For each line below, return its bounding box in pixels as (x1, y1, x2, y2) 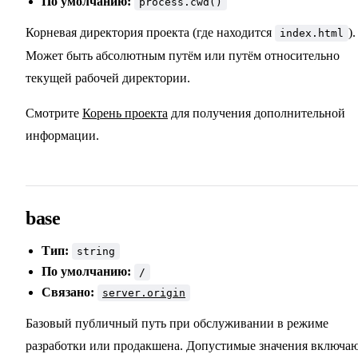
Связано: (42, 285, 94, 300)
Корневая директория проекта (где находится (26, 26, 275, 40)
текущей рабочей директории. (26, 71, 190, 86)
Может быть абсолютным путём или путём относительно (26, 49, 340, 63)
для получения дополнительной (168, 106, 345, 121)
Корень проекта (82, 106, 168, 121)
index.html (280, 27, 344, 40)
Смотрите (26, 106, 82, 121)
